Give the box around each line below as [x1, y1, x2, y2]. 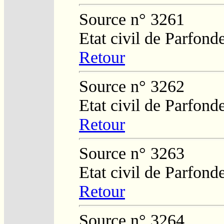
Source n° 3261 [79, 9, 184, 28]
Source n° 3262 [79, 76, 184, 95]
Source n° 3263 [79, 143, 184, 162]
